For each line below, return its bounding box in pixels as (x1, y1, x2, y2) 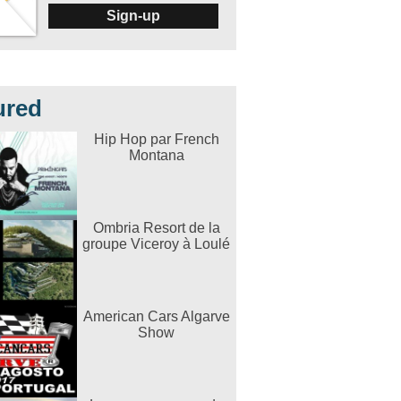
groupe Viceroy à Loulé (82, 236, 230, 252)
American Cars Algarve (82, 309, 230, 324)
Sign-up (106, 8, 160, 23)
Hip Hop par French (93, 132, 219, 147)
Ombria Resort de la (92, 220, 220, 235)
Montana (128, 148, 184, 163)
